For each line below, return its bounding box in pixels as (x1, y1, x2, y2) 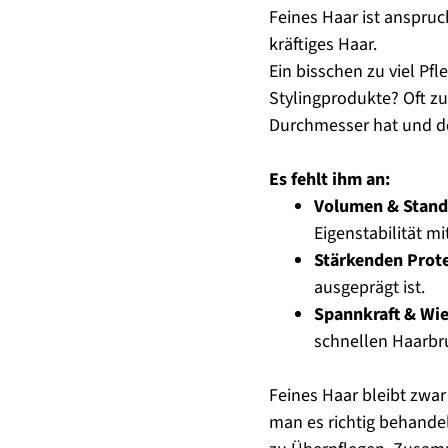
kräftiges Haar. (268, 32, 377, 57)
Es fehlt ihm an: (268, 167, 390, 192)
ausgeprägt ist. (313, 275, 425, 300)
